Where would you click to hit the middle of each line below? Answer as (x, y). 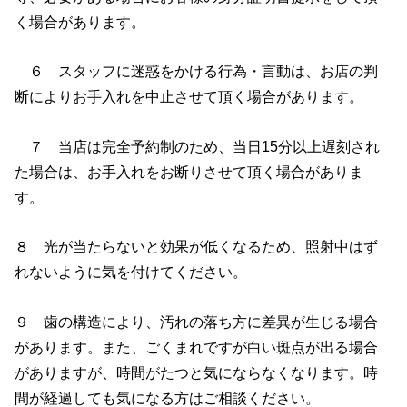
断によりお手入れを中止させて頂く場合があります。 (189, 97)
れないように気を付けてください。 (131, 272)
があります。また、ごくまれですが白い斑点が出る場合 (197, 347)
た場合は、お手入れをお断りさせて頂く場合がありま (189, 171)
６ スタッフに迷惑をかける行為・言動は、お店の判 (197, 71)
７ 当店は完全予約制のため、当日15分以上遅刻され (198, 146)
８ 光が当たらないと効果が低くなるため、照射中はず (197, 247)
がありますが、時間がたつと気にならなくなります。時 (197, 372)
